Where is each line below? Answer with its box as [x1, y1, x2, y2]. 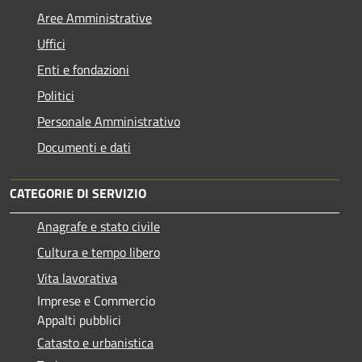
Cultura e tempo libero [37, 242, 160, 262]
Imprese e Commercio [37, 290, 155, 310]
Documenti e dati [37, 137, 131, 157]
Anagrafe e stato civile [37, 216, 160, 236]
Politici [37, 85, 74, 105]
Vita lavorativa [37, 267, 117, 288]
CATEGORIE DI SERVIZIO [10, 183, 146, 203]
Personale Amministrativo [37, 111, 180, 131]
